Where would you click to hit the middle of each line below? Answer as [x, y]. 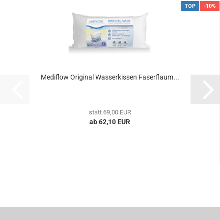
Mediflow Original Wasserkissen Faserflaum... [110, 77]
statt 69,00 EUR [110, 112]
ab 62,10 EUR [110, 122]
